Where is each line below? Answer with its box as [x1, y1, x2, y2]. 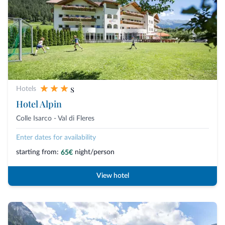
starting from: [16, 148, 59, 156]
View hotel [96, 172, 129, 179]
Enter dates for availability [16, 134, 96, 141]
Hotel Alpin [16, 97, 62, 110]
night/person [75, 148, 115, 156]
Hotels [16, 85, 36, 92]
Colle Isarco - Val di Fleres [16, 115, 94, 122]
